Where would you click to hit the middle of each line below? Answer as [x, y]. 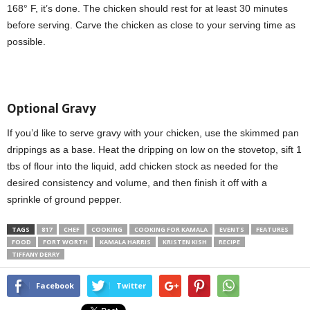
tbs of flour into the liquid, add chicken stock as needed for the [143, 166]
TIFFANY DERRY [36, 254]
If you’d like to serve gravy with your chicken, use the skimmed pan [153, 133]
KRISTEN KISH [185, 241]
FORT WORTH [65, 241]
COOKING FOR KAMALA [171, 229]
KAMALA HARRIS [125, 241]
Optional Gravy [52, 108]
